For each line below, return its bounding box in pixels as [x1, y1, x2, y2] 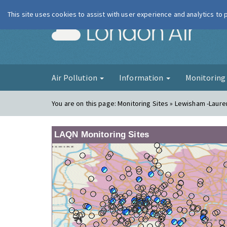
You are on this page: [52, 99, 118, 108]
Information [119, 72, 165, 83]
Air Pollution [52, 72, 99, 83]
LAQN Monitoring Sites [54, 130, 149, 139]
